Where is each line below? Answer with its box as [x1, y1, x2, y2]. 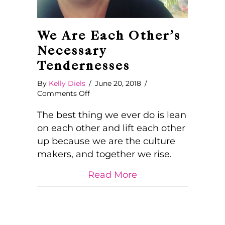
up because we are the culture [37, 136, 175, 147]
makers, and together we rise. [37, 149, 172, 160]
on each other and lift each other [37, 123, 185, 134]
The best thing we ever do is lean [37, 109, 186, 121]
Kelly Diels [49, 79, 85, 88]
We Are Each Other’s [37, 28, 181, 43]
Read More [88, 169, 137, 180]
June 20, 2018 [95, 79, 143, 88]
